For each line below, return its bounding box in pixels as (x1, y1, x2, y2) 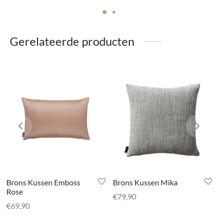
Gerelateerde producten (10, 34, 134, 48)
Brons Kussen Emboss (6, 177, 80, 187)
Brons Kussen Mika (112, 177, 178, 187)
